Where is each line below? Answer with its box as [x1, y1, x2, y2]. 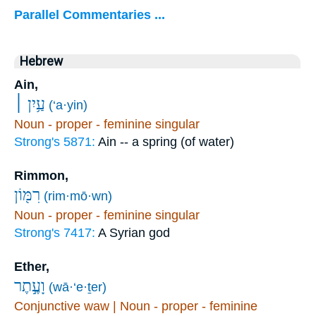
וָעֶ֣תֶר [14, 276, 45, 295]
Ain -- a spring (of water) [98, 134, 234, 149]
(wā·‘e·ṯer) [49, 279, 107, 294]
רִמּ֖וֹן [14, 186, 40, 204]
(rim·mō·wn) [44, 188, 112, 203]
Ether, [14, 259, 49, 274]
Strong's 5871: [14, 134, 98, 149]
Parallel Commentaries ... [14, 8, 165, 23]
